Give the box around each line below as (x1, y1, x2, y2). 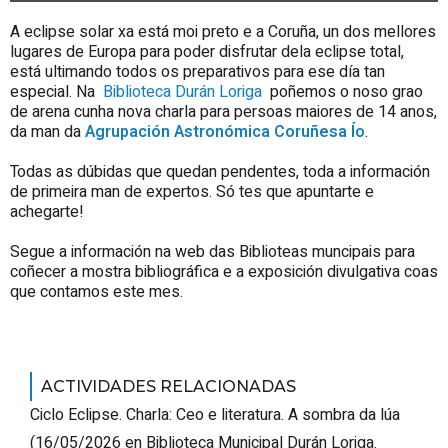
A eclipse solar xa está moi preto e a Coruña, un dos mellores (10, 20, 436, 45)
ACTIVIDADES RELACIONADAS (40, 377, 296, 397)
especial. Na (10, 80, 99, 105)
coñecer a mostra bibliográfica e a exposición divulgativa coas (10, 260, 438, 285)
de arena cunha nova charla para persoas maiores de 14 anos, (10, 100, 437, 125)
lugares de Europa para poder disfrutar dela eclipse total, (10, 40, 404, 65)
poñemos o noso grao (270, 80, 423, 105)
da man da (10, 120, 85, 145)
